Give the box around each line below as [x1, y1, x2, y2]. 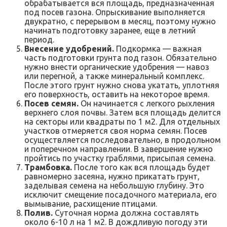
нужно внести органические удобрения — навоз [24, 62, 209, 71]
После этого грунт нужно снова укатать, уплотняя [24, 80, 219, 90]
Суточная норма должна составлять [53, 208, 199, 217]
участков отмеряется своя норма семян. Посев [24, 126, 207, 135]
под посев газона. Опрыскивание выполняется [24, 7, 205, 17]
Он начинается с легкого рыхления [79, 98, 215, 108]
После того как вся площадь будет [72, 162, 210, 172]
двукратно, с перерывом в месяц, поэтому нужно [24, 16, 216, 26]
